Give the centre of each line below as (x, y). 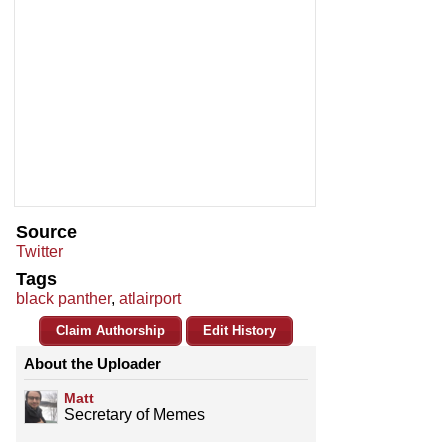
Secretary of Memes (134, 415)
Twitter (39, 252)
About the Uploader (92, 364)
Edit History (239, 331)
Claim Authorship (110, 331)
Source (46, 232)
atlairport (150, 299)
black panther (63, 299)
